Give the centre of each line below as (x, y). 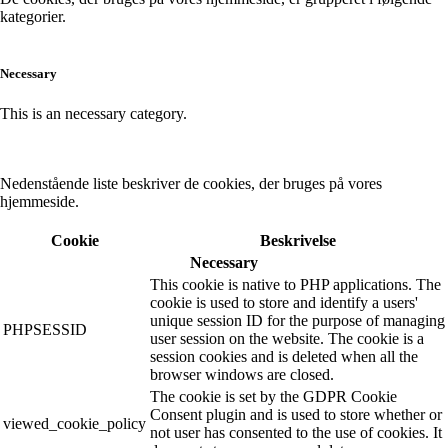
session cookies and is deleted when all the (284, 356)
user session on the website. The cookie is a (287, 338)
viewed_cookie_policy (74, 423)
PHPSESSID (45, 329)
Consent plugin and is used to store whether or (296, 414)
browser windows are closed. (242, 374)
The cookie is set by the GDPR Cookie (273, 396)
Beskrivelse (297, 240)
